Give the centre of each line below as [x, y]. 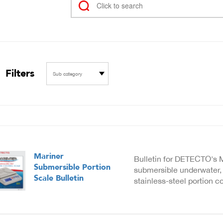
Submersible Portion [72, 167]
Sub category [67, 73]
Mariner [49, 156]
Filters [20, 73]
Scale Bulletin [58, 178]
